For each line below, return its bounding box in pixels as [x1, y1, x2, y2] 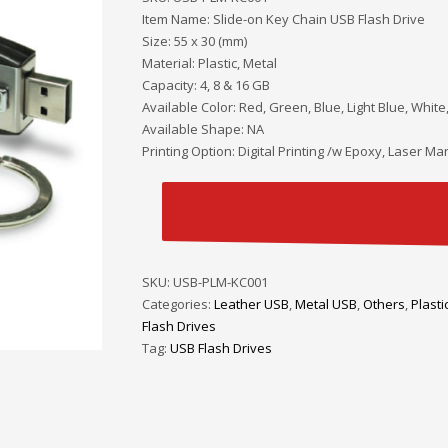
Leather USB [213, 295, 289, 314]
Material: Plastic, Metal [141, 54, 277, 73]
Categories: [141, 295, 214, 314]
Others [362, 295, 405, 314]
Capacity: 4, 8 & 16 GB [141, 76, 270, 95]
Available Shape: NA [141, 120, 264, 139]
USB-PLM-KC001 [172, 273, 268, 292]
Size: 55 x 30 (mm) [141, 32, 247, 51]
